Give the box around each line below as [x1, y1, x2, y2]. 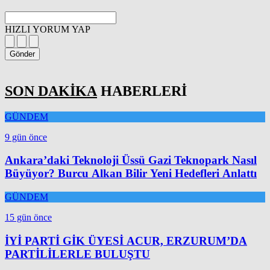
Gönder [10, 49, 35, 58]
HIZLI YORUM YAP [5, 24, 90, 34]
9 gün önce [5, 131, 47, 142]
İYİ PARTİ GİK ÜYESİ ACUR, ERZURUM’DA [5, 234, 247, 247]
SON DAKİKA [5, 83, 97, 99]
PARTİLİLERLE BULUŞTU [5, 247, 150, 260]
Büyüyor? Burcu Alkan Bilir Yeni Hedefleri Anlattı [5, 167, 257, 180]
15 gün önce [5, 212, 52, 222]
